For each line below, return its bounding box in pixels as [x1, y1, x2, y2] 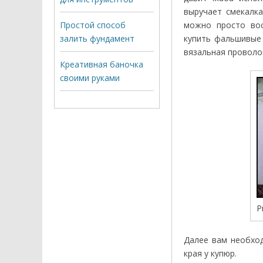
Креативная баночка [60, 58, 143, 70]
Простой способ [60, 19, 126, 31]
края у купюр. [184, 247, 237, 259]
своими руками [60, 72, 120, 83]
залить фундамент [60, 32, 134, 44]
